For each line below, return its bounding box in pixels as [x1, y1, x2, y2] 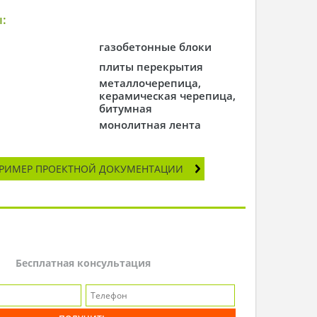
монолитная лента [99, 117, 202, 132]
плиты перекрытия [99, 59, 204, 74]
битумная [99, 100, 153, 116]
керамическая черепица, [99, 88, 236, 103]
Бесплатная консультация [15, 255, 151, 270]
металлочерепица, [99, 75, 202, 91]
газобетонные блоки [99, 39, 212, 54]
